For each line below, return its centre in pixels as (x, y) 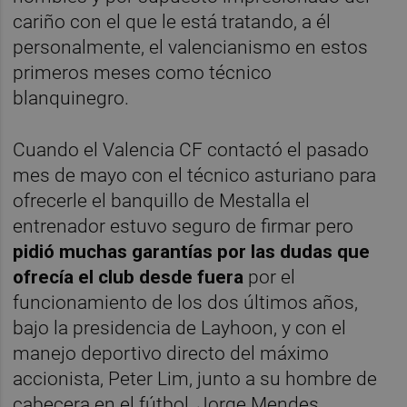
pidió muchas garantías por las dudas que (192, 251)
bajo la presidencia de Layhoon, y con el (180, 328)
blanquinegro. (74, 98)
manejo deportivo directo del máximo (171, 353)
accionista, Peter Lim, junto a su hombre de (195, 378)
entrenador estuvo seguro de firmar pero (184, 226)
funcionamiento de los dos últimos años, (186, 302)
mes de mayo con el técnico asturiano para (195, 175)
